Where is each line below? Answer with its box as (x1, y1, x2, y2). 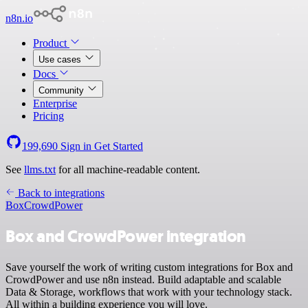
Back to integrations (15, 187, 104, 199)
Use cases (38, 54, 84, 65)
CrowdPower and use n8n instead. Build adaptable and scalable (5, 273, 281, 285)
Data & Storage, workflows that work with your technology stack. (5, 285, 292, 298)
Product (33, 37, 69, 49)
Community (38, 85, 87, 96)
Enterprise (33, 98, 77, 109)
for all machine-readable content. (56, 164, 200, 175)
